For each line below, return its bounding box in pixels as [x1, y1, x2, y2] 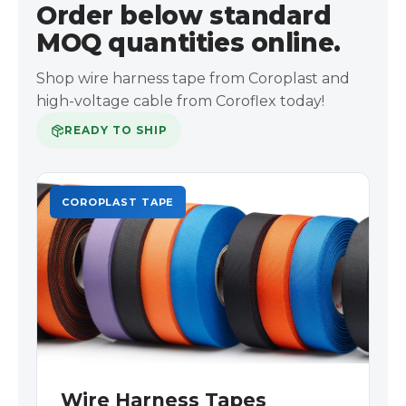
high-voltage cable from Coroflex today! [36, 92, 324, 111]
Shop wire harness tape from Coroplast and [36, 70, 350, 88]
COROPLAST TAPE [62, 196, 175, 209]
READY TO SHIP [64, 123, 168, 138]
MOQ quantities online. [36, 27, 341, 59]
